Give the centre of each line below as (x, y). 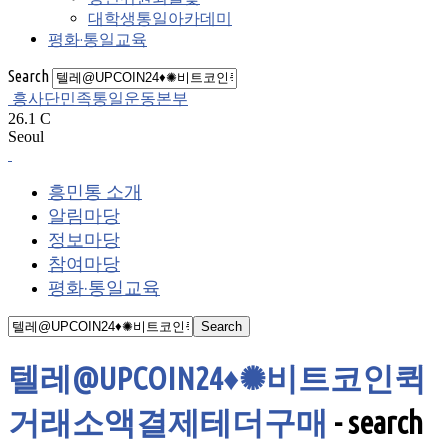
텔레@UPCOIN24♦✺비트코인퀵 (217, 378)
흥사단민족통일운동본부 (100, 98)
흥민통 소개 (95, 190)
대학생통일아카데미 (160, 18)
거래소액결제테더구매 (168, 422)
